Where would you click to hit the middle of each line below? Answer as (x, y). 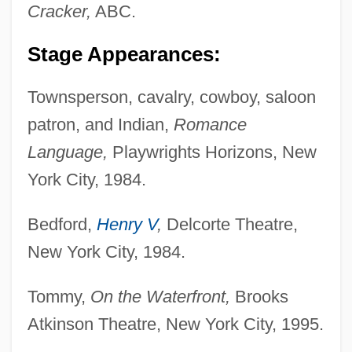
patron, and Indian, (100, 125)
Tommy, (59, 297)
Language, (67, 152)
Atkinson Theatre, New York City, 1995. (175, 324)
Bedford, (62, 225)
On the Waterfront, (160, 297)
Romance (210, 125)
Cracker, (59, 12)
